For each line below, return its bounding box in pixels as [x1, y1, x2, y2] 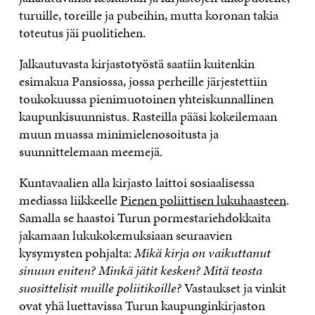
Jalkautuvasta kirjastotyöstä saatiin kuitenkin [18, 53, 255, 73]
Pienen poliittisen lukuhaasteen [120, 190, 286, 210]
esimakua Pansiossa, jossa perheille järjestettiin [18, 71, 267, 91]
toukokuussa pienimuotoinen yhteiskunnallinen [18, 89, 274, 108]
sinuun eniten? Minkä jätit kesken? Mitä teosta [18, 260, 262, 280]
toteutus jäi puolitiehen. [18, 22, 146, 42]
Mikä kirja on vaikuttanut [134, 243, 271, 262]
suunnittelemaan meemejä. [18, 141, 162, 161]
